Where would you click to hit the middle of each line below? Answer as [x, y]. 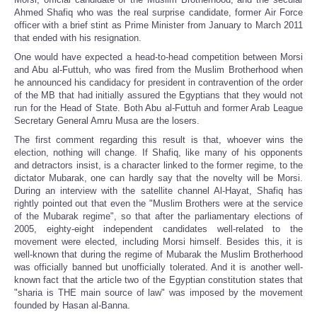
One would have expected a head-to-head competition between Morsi [158, 57]
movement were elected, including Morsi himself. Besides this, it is [158, 242]
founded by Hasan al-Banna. [72, 306]
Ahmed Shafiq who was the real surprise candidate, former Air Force [158, 13]
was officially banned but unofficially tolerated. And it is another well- [158, 267]
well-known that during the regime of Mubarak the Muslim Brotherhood [158, 255]
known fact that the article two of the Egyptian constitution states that [158, 280]
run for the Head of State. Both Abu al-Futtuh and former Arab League [158, 108]
